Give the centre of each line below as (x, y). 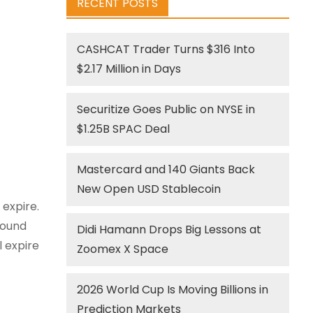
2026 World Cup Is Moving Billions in (173, 290)
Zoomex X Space (123, 249)
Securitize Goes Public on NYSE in (166, 109)
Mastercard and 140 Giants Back (166, 169)
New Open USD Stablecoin (149, 189)
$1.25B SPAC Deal (124, 129)
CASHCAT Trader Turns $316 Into (166, 49)
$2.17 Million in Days (129, 69)
